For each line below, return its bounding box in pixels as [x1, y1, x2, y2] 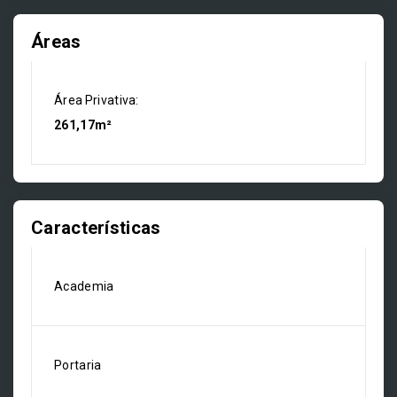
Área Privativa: [54, 93, 139, 107]
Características [31, 217, 161, 238]
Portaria [54, 358, 102, 372]
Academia [54, 279, 114, 293]
